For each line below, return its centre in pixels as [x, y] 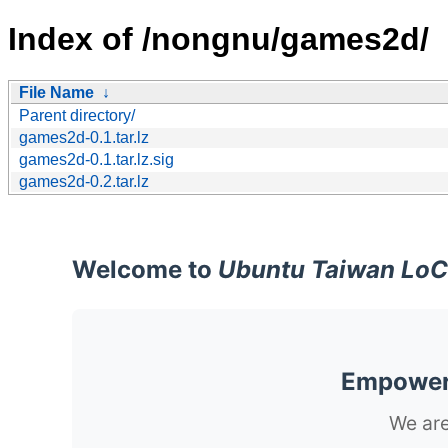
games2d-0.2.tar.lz [84, 181]
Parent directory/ [77, 115]
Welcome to [145, 269]
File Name [56, 92]
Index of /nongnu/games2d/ [218, 39]
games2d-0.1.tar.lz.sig [96, 159]
